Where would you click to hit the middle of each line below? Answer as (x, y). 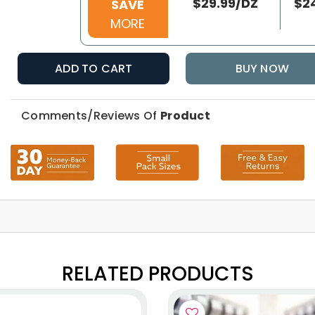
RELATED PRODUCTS (157, 274)
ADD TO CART (94, 69)
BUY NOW (262, 69)
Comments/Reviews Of (90, 116)
